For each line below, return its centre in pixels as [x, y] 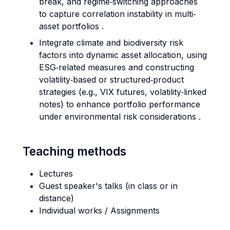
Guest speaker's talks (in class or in [108, 186]
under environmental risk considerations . [120, 117]
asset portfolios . [71, 26]
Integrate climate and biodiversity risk [111, 43]
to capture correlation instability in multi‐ [117, 14]
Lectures [56, 174]
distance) [56, 198]
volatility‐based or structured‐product [111, 80]
